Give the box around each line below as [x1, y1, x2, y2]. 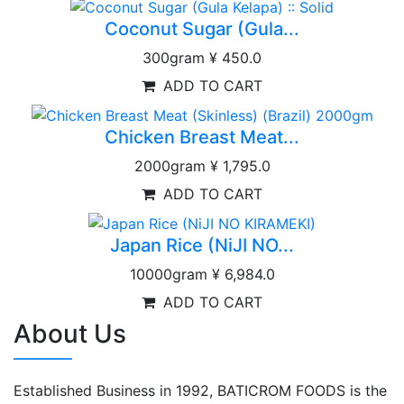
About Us [14, 317, 126, 349]
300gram [142, 49, 205, 68]
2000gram [133, 156, 206, 175]
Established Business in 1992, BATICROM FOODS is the [14, 381, 387, 399]
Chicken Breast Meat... [105, 125, 299, 148]
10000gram [129, 264, 207, 283]
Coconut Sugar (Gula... [105, 18, 299, 41]
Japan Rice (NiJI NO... [110, 234, 294, 256]
